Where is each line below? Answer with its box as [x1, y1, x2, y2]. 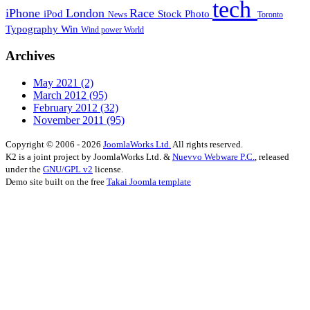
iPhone [6, 6, 44, 21]
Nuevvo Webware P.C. [172, 151, 255, 162]
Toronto [257, 10, 283, 20]
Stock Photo [158, 8, 212, 20]
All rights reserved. [171, 138, 243, 149]
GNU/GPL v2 [43, 163, 93, 174]
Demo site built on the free [6, 176, 107, 187]
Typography [6, 23, 61, 35]
